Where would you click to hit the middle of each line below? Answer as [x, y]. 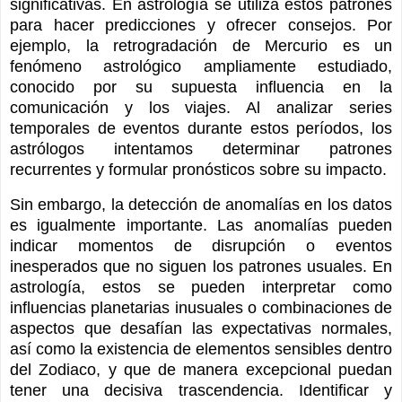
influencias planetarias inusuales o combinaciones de [201, 307]
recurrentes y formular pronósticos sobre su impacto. [198, 169]
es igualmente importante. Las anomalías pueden [201, 225]
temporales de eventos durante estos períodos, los [201, 128]
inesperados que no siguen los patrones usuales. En [201, 266]
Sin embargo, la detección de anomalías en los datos [201, 204]
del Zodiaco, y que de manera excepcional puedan [201, 369]
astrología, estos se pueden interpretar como [201, 287]
